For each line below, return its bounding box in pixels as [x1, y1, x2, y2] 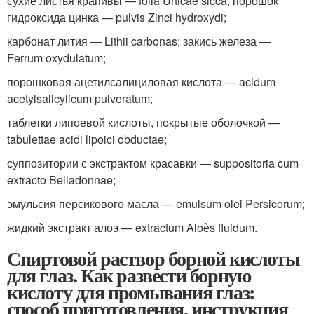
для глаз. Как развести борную [7, 261, 251, 289]
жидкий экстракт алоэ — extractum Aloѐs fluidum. [7, 219, 257, 235]
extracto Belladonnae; [7, 172, 116, 188]
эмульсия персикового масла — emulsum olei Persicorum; [7, 196, 305, 212]
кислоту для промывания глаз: [7, 278, 254, 306]
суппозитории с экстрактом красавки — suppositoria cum [7, 155, 299, 171]
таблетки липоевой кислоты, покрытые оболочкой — [7, 114, 280, 130]
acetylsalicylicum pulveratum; [7, 90, 153, 107]
